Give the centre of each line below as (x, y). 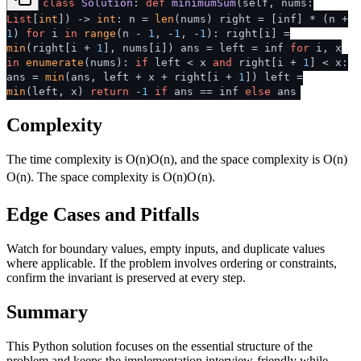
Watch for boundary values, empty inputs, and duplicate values (166, 249)
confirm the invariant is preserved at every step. (126, 278)
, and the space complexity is (249, 160)
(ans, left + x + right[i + (151, 77)
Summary (47, 311)
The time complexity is (66, 160)
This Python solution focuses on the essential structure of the (160, 346)
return (110, 92)
